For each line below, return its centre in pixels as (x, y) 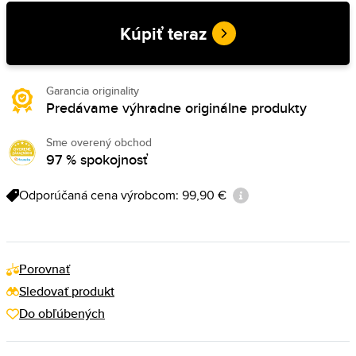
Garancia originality (93, 91)
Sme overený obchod (99, 142)
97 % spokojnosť (97, 159)
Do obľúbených (62, 313)
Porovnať (44, 269)
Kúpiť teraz (164, 33)
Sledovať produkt (67, 291)
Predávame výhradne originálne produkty (176, 108)
